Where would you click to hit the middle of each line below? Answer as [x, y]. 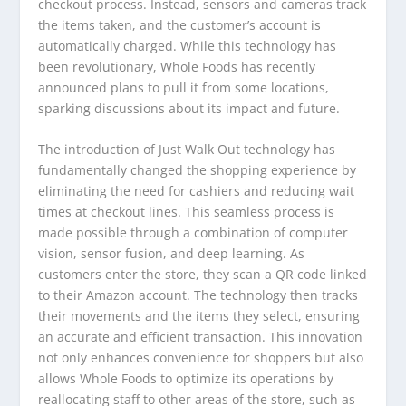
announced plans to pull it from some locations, [184, 87]
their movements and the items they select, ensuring [199, 316]
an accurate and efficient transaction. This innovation [201, 337]
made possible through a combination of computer [193, 233]
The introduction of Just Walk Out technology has [187, 150]
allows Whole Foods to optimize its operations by [186, 379]
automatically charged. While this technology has [188, 45]
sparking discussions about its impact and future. [189, 108]
